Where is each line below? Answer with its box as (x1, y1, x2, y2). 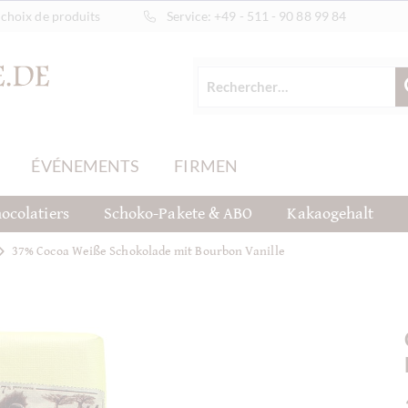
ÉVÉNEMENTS (31, 156, 140, 176)
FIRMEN (174, 156, 238, 176)
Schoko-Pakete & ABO (103, 204, 253, 223)
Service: (166, 8, 215, 24)
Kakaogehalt (287, 204, 374, 223)
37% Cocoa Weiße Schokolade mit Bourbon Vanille (12, 243, 285, 259)
